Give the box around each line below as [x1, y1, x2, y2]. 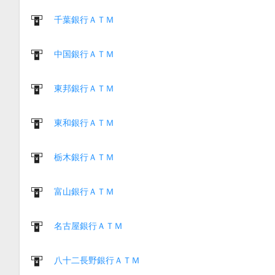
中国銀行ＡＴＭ [54, 48, 114, 59]
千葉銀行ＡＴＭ [54, 14, 114, 25]
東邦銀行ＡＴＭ [54, 83, 114, 93]
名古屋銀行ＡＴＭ [54, 220, 123, 231]
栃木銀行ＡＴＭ [54, 152, 114, 162]
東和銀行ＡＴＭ [54, 117, 114, 128]
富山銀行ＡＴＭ [54, 186, 114, 196]
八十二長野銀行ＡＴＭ [54, 255, 140, 265]
